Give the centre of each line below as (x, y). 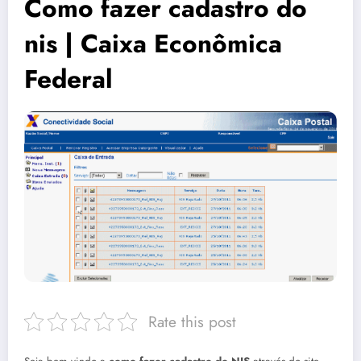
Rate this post (192, 322)
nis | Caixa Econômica (153, 44)
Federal (68, 79)
